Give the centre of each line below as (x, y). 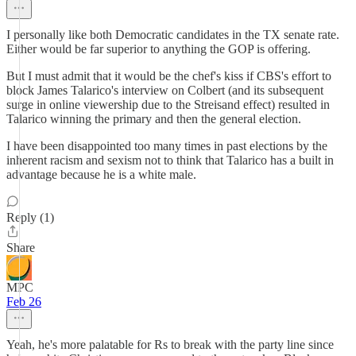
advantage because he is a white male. (101, 174)
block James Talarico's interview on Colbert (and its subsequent (165, 90)
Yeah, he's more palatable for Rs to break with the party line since (170, 344)
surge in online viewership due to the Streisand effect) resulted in (168, 104)
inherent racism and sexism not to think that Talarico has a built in (170, 160)
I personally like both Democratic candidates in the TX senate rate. (173, 35)
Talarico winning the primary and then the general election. (154, 119)
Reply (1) (30, 217)
